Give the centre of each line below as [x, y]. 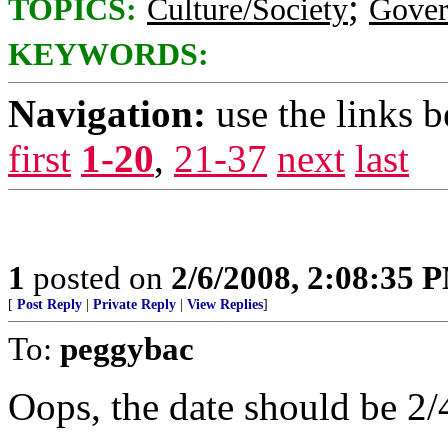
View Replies [225, 304]
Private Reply [134, 304]
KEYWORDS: [108, 54]
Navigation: [107, 113]
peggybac [127, 348]
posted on [98, 277]
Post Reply [49, 304]
